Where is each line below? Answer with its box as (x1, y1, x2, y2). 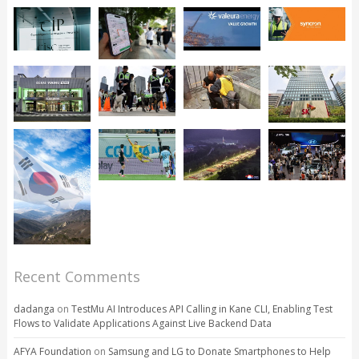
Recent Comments (13, 266, 140, 286)
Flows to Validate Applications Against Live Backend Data (13, 316, 272, 330)
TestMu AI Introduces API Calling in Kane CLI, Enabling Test (71, 301, 333, 316)
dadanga (13, 301, 54, 316)
